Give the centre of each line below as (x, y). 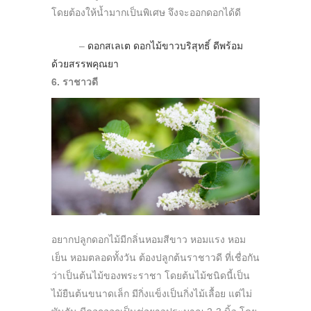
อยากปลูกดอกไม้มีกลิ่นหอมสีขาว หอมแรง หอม (149, 240)
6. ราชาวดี (75, 82)
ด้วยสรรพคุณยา (86, 64)
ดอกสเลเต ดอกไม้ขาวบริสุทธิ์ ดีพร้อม (165, 46)
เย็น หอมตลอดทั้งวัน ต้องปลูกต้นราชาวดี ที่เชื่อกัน (155, 258)
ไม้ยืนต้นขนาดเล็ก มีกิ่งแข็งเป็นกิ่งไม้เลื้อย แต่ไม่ (152, 294)
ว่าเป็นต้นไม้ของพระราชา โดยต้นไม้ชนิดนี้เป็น (151, 276)
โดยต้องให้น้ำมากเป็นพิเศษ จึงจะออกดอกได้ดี (146, 13)
